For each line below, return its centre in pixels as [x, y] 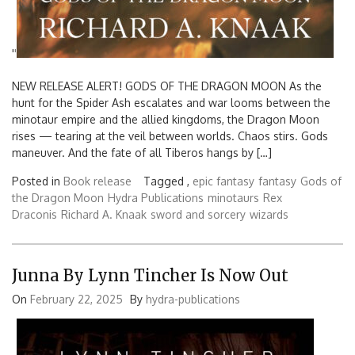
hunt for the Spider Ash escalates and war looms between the [171, 103]
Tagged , [168, 181]
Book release [97, 181]
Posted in [38, 181]
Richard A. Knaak [104, 215]
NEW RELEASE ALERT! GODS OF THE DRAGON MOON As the [167, 86]
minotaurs [233, 198]
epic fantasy [223, 181]
